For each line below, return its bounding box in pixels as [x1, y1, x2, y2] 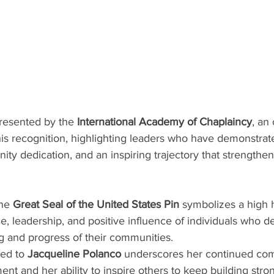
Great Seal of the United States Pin [13, 198, 179, 210]
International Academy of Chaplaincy [77, 115, 252, 128]
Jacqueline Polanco [28, 247, 121, 260]
